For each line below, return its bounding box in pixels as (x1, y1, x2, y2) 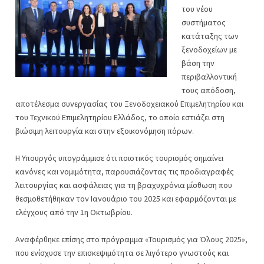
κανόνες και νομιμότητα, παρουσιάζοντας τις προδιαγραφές (15, 166, 234, 177)
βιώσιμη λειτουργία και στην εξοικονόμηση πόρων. (15, 126, 194, 136)
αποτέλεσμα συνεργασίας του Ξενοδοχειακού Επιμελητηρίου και (15, 98, 243, 109)
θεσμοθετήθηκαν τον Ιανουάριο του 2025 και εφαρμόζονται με (15, 193, 236, 204)
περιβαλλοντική (181, 71, 237, 82)
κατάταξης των (181, 31, 239, 41)
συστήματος (181, 17, 226, 28)
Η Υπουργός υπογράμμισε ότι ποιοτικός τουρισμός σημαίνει (15, 153, 223, 163)
